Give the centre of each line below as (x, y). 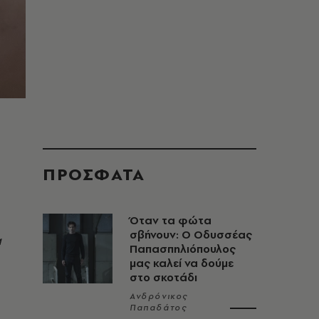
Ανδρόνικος (159, 296)
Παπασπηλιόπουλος (183, 249)
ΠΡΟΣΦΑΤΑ (94, 174)
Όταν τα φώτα (171, 220)
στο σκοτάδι (163, 277)
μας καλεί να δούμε (182, 263)
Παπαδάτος (158, 308)
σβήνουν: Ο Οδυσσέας (191, 235)
